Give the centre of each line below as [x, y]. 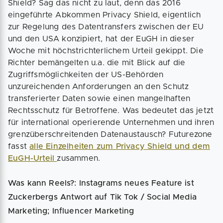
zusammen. [79, 158]
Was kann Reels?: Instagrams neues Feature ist [101, 183]
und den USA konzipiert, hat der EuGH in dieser [101, 39]
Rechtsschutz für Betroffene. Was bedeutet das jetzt [111, 111]
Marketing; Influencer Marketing [71, 211]
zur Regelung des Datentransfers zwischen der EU [106, 27]
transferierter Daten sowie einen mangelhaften [99, 99]
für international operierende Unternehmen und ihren [111, 122]
